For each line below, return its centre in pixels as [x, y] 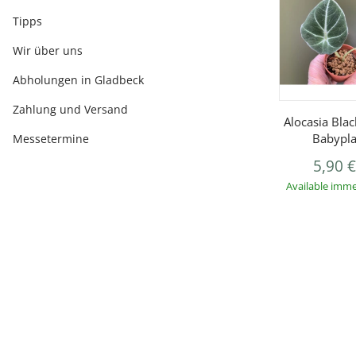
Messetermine [51, 139]
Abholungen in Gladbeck [78, 80]
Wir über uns [48, 50]
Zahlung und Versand [70, 109]
